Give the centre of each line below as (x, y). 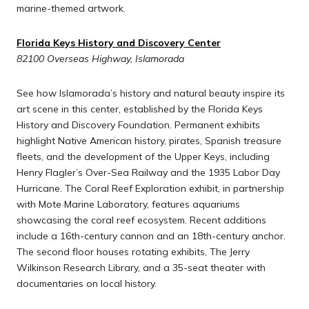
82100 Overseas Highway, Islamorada (100, 59)
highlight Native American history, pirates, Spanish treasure (149, 140)
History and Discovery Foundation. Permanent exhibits (138, 124)
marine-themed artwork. (71, 9)
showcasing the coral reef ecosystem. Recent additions (141, 220)
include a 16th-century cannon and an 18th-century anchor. (151, 236)
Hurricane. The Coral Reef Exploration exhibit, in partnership (150, 188)
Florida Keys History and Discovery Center (119, 43)
